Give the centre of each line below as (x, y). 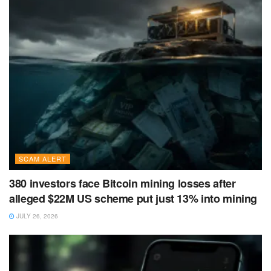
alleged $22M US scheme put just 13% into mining (133, 199)
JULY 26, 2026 (36, 216)
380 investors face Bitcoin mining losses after (122, 184)
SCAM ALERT (43, 159)
